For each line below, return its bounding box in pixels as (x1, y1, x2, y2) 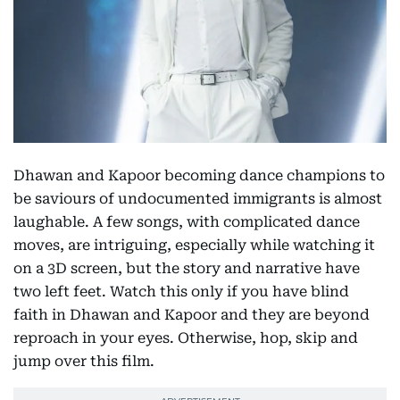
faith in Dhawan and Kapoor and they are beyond (13, 306, 370, 324)
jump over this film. (13, 353, 154, 371)
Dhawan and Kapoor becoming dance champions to (13, 167, 385, 185)
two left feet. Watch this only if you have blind (13, 283, 349, 301)
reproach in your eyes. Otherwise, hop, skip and (13, 329, 358, 347)
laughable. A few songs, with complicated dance (13, 213, 360, 231)
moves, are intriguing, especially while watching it (13, 237, 375, 254)
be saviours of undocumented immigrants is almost (13, 190, 382, 208)
